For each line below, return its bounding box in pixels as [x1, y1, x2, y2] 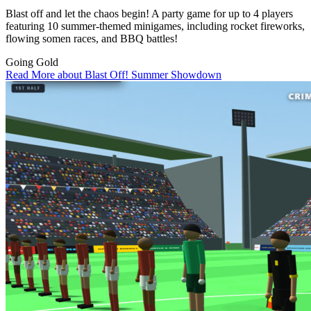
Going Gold [6, 56, 58, 68]
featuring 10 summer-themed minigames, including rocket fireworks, [6, 19, 305, 32]
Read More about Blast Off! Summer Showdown [6, 68, 221, 81]
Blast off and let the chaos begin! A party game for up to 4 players [6, 7, 293, 19]
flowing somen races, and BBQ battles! [6, 32, 178, 44]
